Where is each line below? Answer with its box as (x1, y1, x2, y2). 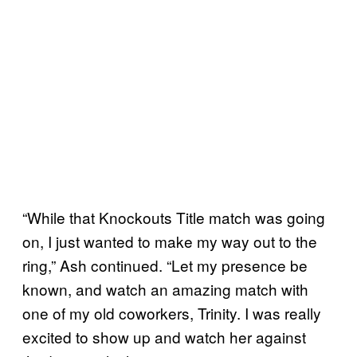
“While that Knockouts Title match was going (22, 206, 325, 229)
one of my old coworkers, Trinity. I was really (22, 302, 321, 324)
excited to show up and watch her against (22, 326, 306, 348)
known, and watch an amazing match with (22, 278, 308, 300)
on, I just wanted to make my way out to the (22, 230, 317, 253)
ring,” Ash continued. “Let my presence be (22, 254, 308, 277)
